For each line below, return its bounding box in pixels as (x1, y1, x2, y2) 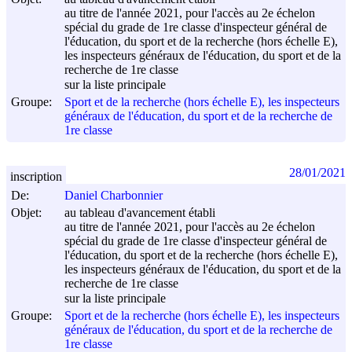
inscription (10, 169, 62, 183)
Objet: (11, 205, 42, 219)
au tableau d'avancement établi (64, 206, 215, 220)
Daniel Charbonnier (64, 189, 163, 203)
